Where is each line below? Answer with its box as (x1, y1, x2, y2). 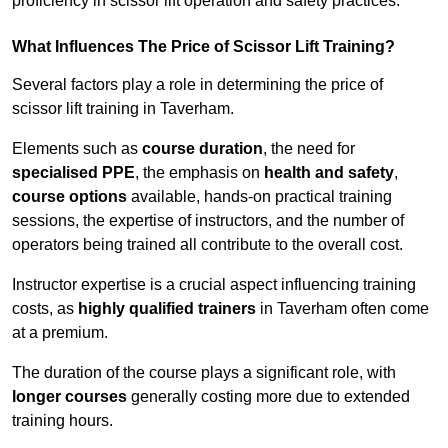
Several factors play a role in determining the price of (12, 76, 383, 94)
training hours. (12, 412, 113, 430)
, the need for (263, 140, 355, 158)
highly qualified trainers (78, 300, 256, 318)
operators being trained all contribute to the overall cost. (12, 236, 403, 254)
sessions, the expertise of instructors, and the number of (12, 212, 404, 230)
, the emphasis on (135, 164, 264, 182)
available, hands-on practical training (127, 188, 392, 206)
